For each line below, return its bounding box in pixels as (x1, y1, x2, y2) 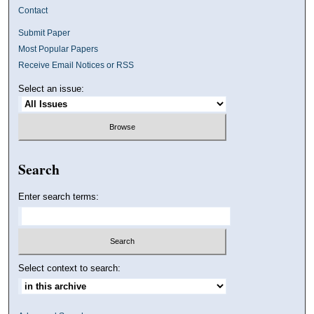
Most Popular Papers (18, 44, 99, 55)
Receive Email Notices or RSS (18, 60, 135, 71)
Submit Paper (18, 28, 71, 39)
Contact (18, 6, 48, 16)
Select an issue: (18, 83, 85, 95)
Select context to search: (18, 263, 121, 274)
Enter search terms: (18, 191, 100, 202)
